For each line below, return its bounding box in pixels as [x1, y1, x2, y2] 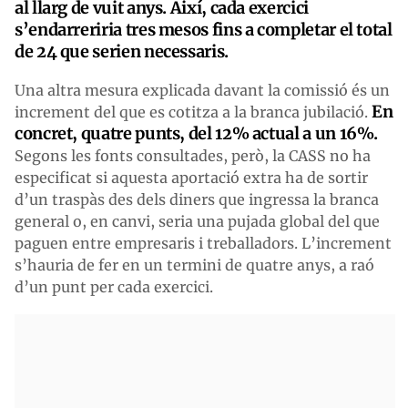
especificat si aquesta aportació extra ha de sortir [15, 168, 368, 187]
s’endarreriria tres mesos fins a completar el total [15, 18, 393, 40]
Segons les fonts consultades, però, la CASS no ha [15, 146, 371, 165]
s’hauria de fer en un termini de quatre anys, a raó [15, 255, 374, 274]
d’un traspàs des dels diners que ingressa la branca [15, 189, 379, 209]
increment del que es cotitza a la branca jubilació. [15, 102, 372, 121]
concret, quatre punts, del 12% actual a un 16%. [15, 122, 379, 144]
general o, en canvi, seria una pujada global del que [15, 211, 380, 230]
